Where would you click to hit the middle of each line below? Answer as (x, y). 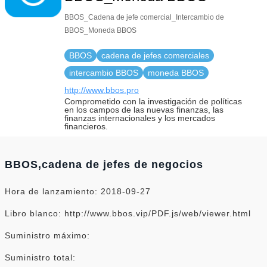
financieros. (86, 126)
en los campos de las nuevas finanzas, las (144, 109)
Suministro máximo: (47, 235)
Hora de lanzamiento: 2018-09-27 (78, 191)
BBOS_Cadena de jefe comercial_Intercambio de (144, 17)
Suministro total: (40, 257)
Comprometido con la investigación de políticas (153, 101)
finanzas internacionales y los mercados (140, 118)
